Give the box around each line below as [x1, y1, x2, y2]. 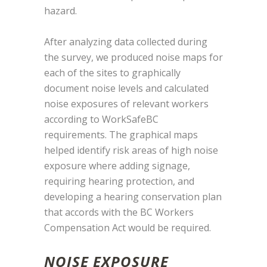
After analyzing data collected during [44, 35, 207, 49]
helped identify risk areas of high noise [44, 144, 218, 157]
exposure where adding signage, [44, 159, 190, 173]
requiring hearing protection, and [44, 175, 194, 188]
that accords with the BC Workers [44, 206, 194, 219]
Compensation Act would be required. [44, 221, 211, 235]
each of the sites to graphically [44, 66, 181, 80]
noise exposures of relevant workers [44, 97, 209, 111]
